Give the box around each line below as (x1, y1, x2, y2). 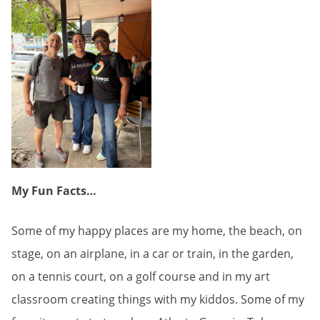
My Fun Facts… (11, 182, 96, 199)
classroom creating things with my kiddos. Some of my (11, 291, 304, 307)
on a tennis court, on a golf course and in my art (11, 268, 270, 284)
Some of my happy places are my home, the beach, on (11, 222, 302, 239)
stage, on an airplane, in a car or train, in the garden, (11, 245, 294, 261)
